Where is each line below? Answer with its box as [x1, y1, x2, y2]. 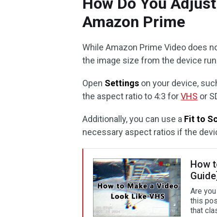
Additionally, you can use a [82, 114, 185, 124]
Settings [105, 78, 139, 88]
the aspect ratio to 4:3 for [82, 91, 181, 101]
